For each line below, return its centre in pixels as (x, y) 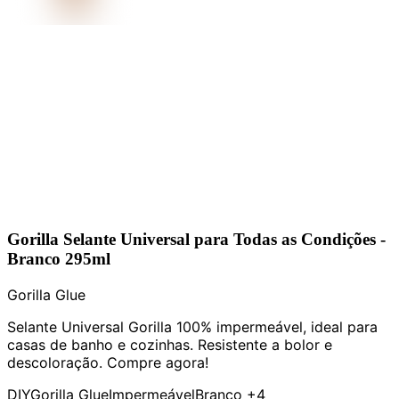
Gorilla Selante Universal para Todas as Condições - (196, 239)
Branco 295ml (59, 258)
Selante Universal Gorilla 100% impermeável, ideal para (192, 326)
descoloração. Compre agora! (108, 362)
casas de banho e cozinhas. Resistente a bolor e (170, 344)
